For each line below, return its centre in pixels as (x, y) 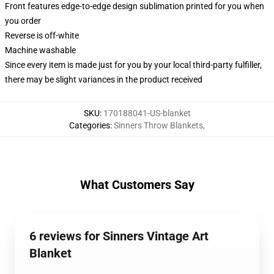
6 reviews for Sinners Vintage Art (119, 236)
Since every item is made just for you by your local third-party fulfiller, (133, 65)
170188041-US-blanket (147, 113)
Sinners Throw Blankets (158, 125)
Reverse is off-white (42, 35)
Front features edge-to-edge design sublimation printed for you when (135, 6)
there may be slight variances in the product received (104, 80)
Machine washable (40, 50)
